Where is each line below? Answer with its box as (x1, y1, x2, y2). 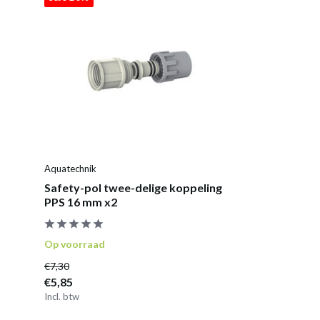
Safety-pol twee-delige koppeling (44, 180, 222, 194)
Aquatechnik (44, 162, 96, 174)
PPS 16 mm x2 (44, 194, 117, 209)
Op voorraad (44, 237, 105, 250)
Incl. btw (44, 290, 79, 302)
